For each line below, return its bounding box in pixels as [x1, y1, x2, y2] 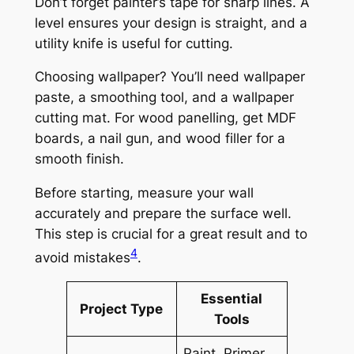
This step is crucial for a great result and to [34, 226, 307, 243]
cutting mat [34, 110, 107, 126]
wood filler [185, 130, 252, 147]
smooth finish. [34, 151, 124, 168]
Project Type [80, 300, 164, 317]
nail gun [99, 130, 149, 147]
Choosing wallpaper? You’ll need [34, 69, 243, 85]
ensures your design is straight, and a [63, 14, 307, 31]
